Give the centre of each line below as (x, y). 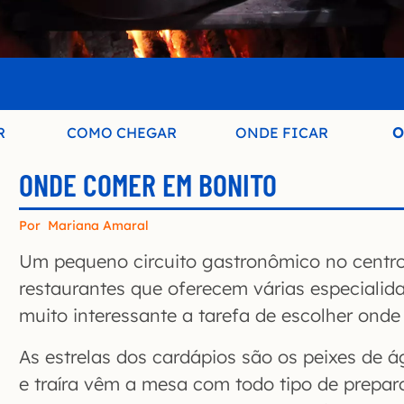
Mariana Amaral (98, 226)
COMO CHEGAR (122, 133)
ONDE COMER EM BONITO (148, 185)
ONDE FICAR (282, 133)
